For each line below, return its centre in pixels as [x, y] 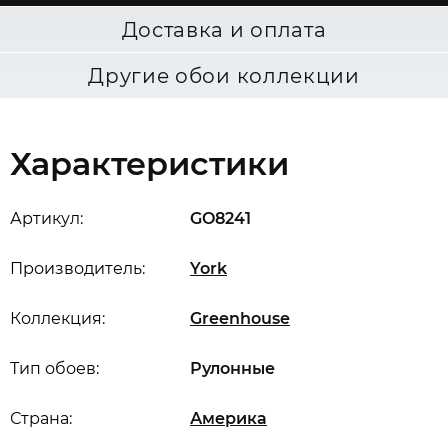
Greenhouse [240, 318]
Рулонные [232, 368]
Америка [228, 418]
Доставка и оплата [224, 30]
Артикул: [46, 218]
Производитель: [77, 268]
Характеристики [149, 163]
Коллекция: [57, 318]
